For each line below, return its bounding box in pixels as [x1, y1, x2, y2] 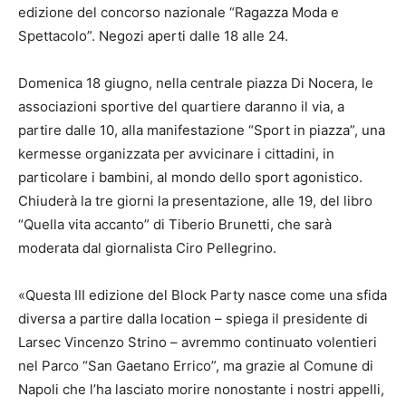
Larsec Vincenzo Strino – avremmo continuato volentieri [18, 333, 377, 352]
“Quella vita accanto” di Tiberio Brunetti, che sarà [18, 216, 332, 234]
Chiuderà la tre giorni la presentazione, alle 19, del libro [18, 192, 372, 210]
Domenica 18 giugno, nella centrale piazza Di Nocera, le [18, 74, 373, 92]
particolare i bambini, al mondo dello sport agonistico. [18, 169, 362, 187]
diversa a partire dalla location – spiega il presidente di [18, 310, 368, 328]
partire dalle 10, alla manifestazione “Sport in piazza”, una [18, 121, 385, 140]
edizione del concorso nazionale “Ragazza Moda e [18, 4, 339, 22]
